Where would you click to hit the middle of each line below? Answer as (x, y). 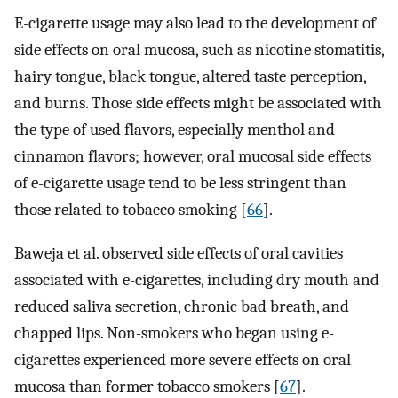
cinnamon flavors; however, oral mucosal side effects (193, 157)
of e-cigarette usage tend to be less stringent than (180, 183)
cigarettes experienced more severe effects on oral (183, 359)
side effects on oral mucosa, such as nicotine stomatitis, (199, 50)
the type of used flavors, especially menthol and (175, 130)
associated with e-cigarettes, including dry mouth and (197, 279)
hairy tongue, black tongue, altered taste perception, (190, 77)
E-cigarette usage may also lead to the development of (195, 24)
